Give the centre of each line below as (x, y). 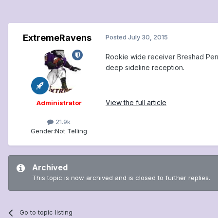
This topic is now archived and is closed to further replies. (121, 178)
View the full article (136, 103)
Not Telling (71, 131)
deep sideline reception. (145, 68)
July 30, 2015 (148, 37)
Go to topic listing (46, 212)
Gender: (43, 131)
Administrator (59, 103)
